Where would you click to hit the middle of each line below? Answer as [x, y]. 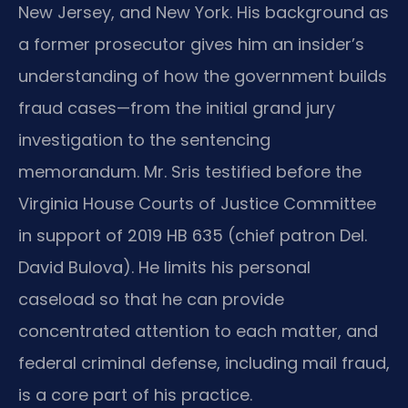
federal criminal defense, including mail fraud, [204, 363]
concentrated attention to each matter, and [198, 331]
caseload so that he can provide [151, 300]
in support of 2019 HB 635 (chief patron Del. [193, 236]
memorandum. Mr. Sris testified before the [190, 172]
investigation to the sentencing [144, 140]
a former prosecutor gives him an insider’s [191, 45]
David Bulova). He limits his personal [164, 268]
